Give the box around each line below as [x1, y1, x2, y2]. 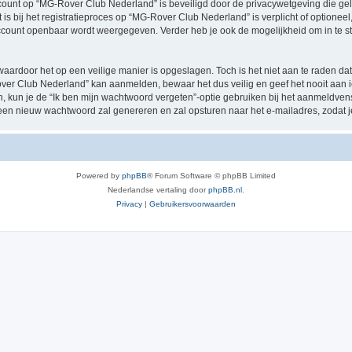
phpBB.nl [208, 185, 242, 194]
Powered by [76, 170, 122, 180]
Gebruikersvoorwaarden [149, 199, 236, 208]
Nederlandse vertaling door [108, 185, 208, 194]
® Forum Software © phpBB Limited [147, 170, 276, 180]
